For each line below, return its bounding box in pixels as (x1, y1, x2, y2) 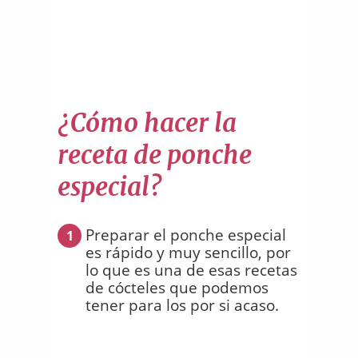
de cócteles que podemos (86, 276, 268, 298)
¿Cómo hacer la (58, 106, 237, 139)
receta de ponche (58, 138, 252, 171)
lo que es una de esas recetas (86, 259, 297, 280)
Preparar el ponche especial (86, 224, 286, 245)
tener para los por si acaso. (86, 294, 279, 316)
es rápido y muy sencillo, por (86, 241, 291, 263)
